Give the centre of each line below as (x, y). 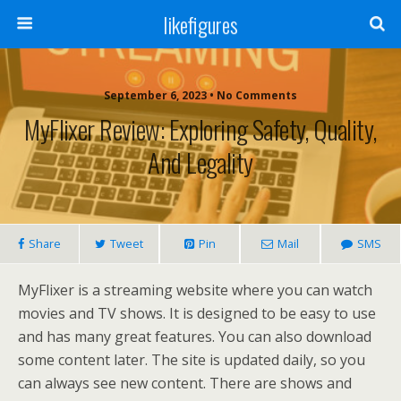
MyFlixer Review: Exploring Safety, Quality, (200, 129)
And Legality (200, 162)
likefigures (200, 24)
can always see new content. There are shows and (185, 383)
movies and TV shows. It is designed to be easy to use (197, 313)
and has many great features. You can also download (195, 337)
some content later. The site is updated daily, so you (192, 360)
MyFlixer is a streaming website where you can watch (195, 290)
